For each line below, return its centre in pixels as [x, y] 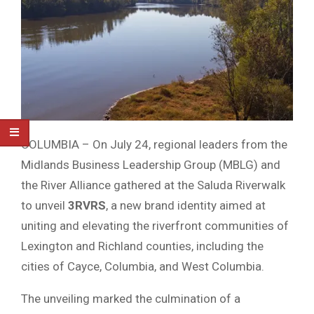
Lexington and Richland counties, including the [142, 246]
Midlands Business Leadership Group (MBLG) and [151, 165]
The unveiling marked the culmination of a [131, 299]
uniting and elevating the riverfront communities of [155, 226]
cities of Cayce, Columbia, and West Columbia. [143, 267]
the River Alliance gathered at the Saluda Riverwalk [153, 185]
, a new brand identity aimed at [186, 206]
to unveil [45, 206]
